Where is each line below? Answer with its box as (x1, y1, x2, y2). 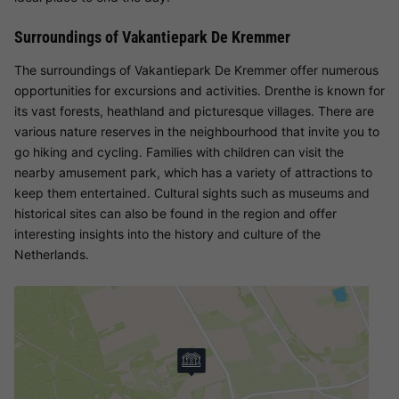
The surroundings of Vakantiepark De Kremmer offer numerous (14, 62, 379, 78)
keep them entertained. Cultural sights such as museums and (14, 185, 370, 201)
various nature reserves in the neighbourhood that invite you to (14, 124, 379, 140)
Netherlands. (14, 247, 89, 263)
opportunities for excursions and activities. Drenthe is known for (14, 83, 385, 99)
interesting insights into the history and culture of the (14, 226, 321, 242)
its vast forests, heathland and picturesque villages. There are (14, 103, 374, 119)
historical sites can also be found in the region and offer (14, 206, 337, 222)
